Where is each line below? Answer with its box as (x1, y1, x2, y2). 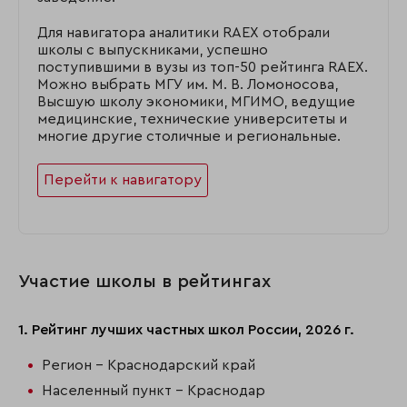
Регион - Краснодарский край (42, 358, 255, 372)
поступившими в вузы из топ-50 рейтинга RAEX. (37, 60, 368, 74)
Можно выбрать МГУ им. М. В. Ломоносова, (37, 77, 338, 92)
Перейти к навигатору (44, 173, 202, 187)
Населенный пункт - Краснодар (42, 382, 265, 398)
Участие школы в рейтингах (18, 273, 271, 291)
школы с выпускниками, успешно (37, 43, 268, 57)
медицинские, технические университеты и (37, 112, 347, 126)
